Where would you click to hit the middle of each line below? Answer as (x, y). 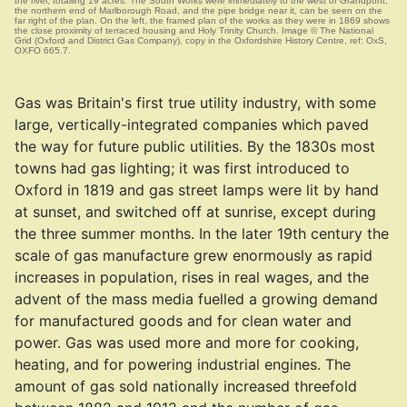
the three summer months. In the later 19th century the (202, 233)
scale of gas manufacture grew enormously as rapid (194, 255)
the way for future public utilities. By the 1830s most (195, 146)
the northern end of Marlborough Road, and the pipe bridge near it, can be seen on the (199, 10)
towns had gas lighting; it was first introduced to (182, 168)
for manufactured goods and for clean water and (183, 321)
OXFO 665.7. (43, 50)
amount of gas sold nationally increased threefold (186, 386)
